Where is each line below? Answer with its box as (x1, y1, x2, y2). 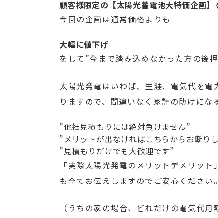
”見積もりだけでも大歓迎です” (59, 145, 175, 157)
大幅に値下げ (59, 38, 109, 50)
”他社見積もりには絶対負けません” (59, 121, 191, 132)
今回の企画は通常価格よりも (59, 13, 171, 25)
